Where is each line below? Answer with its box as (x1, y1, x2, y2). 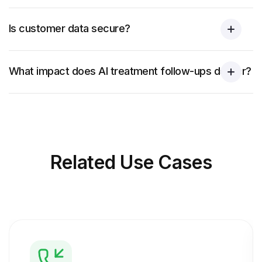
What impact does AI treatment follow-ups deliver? (9, 65, 251, 77)
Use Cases (120, 151, 212, 174)
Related (50, 151, 116, 174)
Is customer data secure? (9, 22, 130, 35)
